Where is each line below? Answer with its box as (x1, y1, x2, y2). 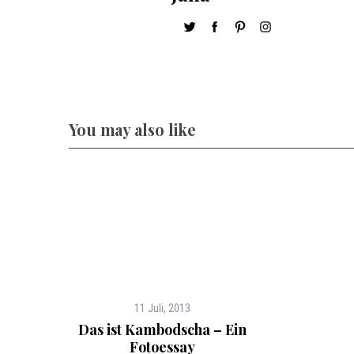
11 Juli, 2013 (134, 302, 190, 314)
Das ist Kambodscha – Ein (77, 320, 247, 339)
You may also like (69, 119, 196, 140)
